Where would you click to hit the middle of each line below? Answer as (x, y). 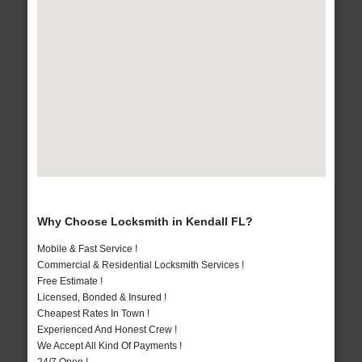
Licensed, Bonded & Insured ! (101, 297)
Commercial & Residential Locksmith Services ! (140, 265)
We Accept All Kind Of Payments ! (109, 345)
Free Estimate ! (69, 281)
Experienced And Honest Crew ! (107, 329)
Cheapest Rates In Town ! (93, 313)
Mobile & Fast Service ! (87, 248)
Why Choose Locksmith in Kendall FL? (145, 221)
